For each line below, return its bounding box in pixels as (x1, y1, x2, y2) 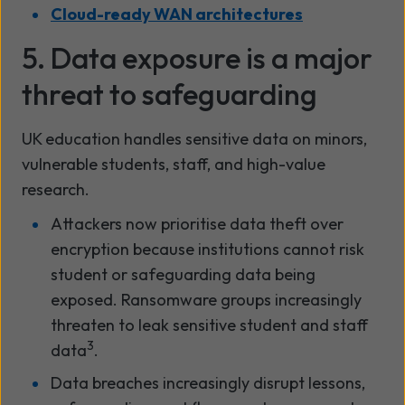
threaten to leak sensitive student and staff (51, 314, 368, 335)
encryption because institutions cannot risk (51, 238, 364, 259)
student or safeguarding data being (51, 263, 316, 285)
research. (22, 178, 89, 200)
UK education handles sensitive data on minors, (22, 127, 367, 149)
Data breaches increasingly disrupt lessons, (51, 372, 365, 393)
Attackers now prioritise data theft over (51, 212, 344, 234)
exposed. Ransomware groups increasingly (51, 288, 362, 310)
